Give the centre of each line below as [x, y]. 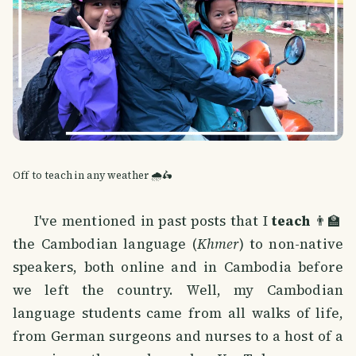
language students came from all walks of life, [178, 313]
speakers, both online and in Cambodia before [178, 267]
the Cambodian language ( [105, 244]
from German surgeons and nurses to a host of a [178, 336]
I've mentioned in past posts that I [143, 221]
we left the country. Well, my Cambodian [178, 290]
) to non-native [291, 244]
